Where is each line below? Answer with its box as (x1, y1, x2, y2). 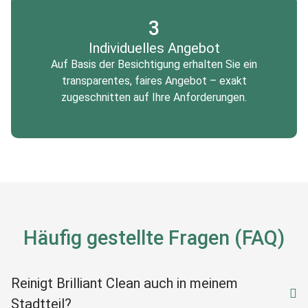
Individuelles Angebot (88, 40, 220, 57)
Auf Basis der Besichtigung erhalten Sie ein (51, 58, 257, 71)
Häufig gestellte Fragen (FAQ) (23, 226, 285, 250)
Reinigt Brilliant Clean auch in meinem (11, 275, 238, 292)
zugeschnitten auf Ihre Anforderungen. (61, 91, 247, 104)
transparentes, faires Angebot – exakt (61, 74, 247, 88)
